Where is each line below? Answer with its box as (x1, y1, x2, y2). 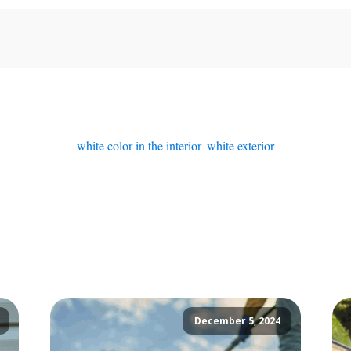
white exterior (207, 136, 274, 154)
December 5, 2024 (194, 314, 280, 328)
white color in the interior (77, 136, 201, 154)
